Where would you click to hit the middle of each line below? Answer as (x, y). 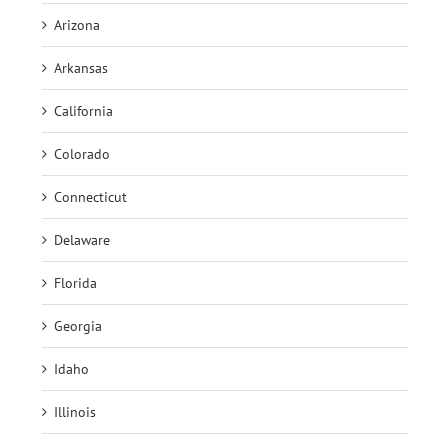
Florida (75, 282)
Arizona (77, 24)
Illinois (75, 411)
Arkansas (81, 67)
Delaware (82, 239)
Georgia (78, 325)
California (83, 110)
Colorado (82, 153)
